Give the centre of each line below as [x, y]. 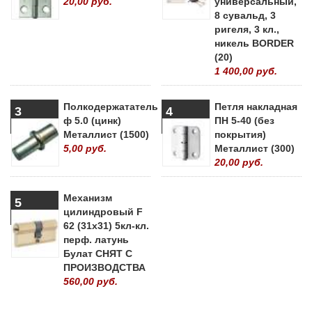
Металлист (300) [255, 148]
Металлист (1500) [106, 134]
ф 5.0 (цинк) [92, 120]
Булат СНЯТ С [98, 253]
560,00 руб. [91, 281]
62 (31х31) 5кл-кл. [106, 225]
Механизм [88, 197]
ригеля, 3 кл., [247, 29]
